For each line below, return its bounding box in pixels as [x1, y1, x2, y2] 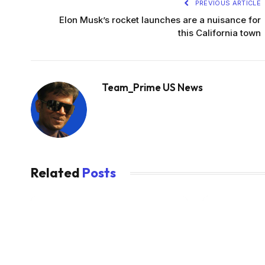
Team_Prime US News [102, 81, 203, 94]
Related [31, 164, 82, 182]
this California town [178, 27, 261, 39]
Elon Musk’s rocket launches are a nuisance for [59, 14, 261, 26]
